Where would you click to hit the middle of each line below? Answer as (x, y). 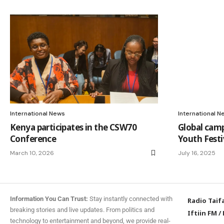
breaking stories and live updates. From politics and (82, 209)
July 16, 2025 (197, 153)
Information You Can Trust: (49, 198)
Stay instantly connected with (130, 198)
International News (37, 113)
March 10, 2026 (32, 153)
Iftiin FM (202, 213)
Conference (33, 138)
